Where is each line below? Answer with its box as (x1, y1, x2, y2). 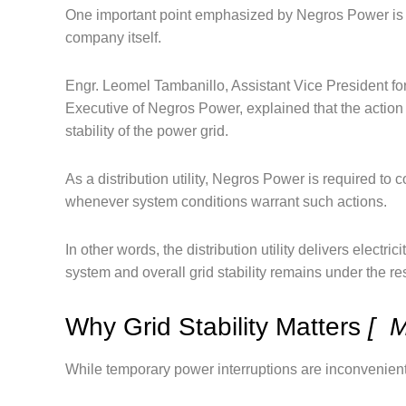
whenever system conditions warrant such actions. (65, 194, 387, 209)
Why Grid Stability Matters (65, 313, 368, 341)
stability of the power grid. (65, 123, 228, 139)
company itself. (65, 30, 161, 45)
